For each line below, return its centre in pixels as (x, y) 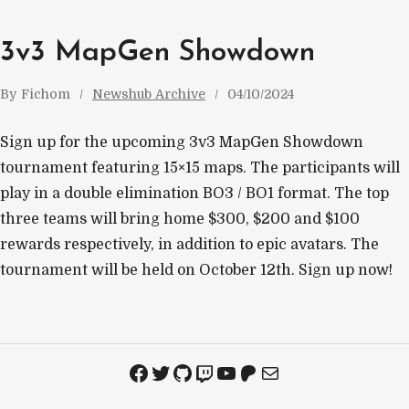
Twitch (232, 372)
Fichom (46, 94)
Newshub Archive (149, 94)
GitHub (210, 372)
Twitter (190, 372)
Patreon (278, 372)
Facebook (178, 372)
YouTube (261, 372)
